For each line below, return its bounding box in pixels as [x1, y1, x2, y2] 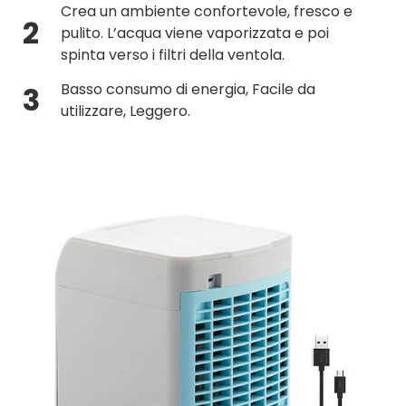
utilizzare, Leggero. [60, 101, 190, 122]
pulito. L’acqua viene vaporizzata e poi [60, 22, 329, 43]
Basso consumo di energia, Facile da [60, 79, 315, 101]
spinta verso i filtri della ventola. [60, 43, 285, 65]
